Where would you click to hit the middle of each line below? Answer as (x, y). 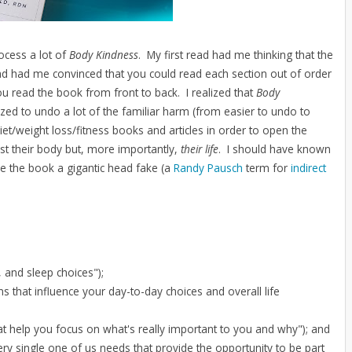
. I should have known (275, 148)
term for (267, 167)
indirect (308, 167)
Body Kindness (104, 54)
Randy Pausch (208, 167)
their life (200, 148)
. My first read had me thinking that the (236, 54)
